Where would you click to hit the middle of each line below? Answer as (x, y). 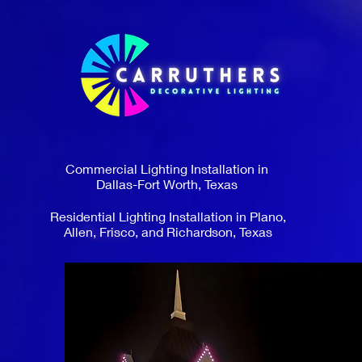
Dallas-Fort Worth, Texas (166, 184)
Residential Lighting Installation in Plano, (168, 216)
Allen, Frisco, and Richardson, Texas (168, 232)
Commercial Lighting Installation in (166, 168)
